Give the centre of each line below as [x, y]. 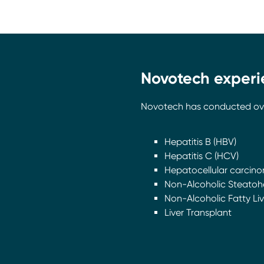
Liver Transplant [198, 212]
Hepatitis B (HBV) [200, 142]
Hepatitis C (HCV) [202, 156]
